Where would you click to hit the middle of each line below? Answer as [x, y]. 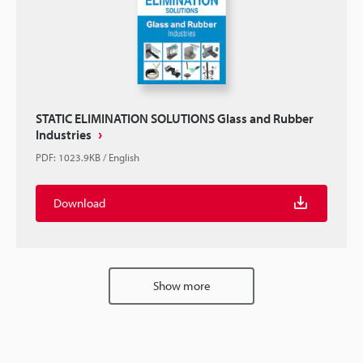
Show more [181, 286]
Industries [64, 135]
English [124, 157]
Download [79, 203]
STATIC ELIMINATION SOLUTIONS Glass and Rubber [175, 118]
